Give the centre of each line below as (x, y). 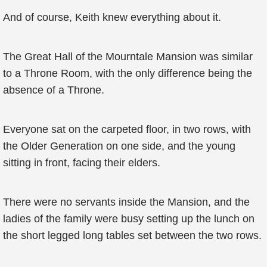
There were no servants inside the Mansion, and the (126, 202)
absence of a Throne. (54, 90)
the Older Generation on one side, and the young (119, 146)
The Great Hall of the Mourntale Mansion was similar (128, 57)
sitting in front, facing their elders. (82, 163)
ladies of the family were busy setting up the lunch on (129, 219)
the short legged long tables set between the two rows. (132, 235)
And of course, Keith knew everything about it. (112, 17)
